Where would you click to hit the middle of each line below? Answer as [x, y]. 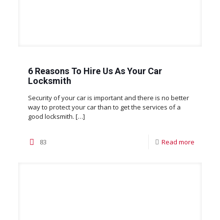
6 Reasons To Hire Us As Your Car [95, 71]
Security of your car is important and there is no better [108, 97]
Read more [178, 142]
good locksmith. [51, 116]
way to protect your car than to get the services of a [104, 107]
